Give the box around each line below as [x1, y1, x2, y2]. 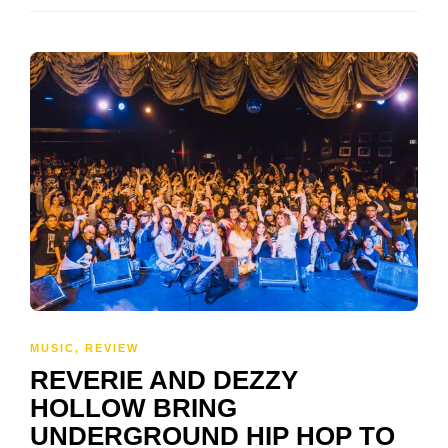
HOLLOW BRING [30, 392, 237, 423]
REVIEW [85, 341, 139, 354]
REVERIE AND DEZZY [30, 364, 298, 395]
